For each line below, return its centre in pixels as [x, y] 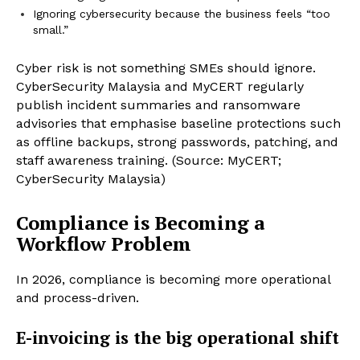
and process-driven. [78, 298]
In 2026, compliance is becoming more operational [173, 280]
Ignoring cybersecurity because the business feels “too [182, 14]
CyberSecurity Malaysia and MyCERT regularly [160, 87]
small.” [51, 30]
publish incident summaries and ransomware [158, 105]
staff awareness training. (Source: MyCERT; [149, 161]
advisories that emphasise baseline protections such [178, 124]
